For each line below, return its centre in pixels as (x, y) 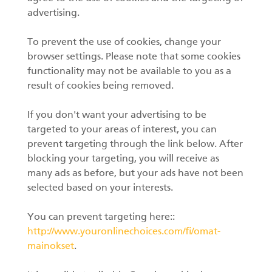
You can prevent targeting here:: (102, 217)
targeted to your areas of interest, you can (122, 130)
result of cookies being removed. (100, 86)
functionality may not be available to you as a (129, 72)
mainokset (51, 246)
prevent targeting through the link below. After (135, 144)
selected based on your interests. (100, 188)
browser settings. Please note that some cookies (134, 57)
